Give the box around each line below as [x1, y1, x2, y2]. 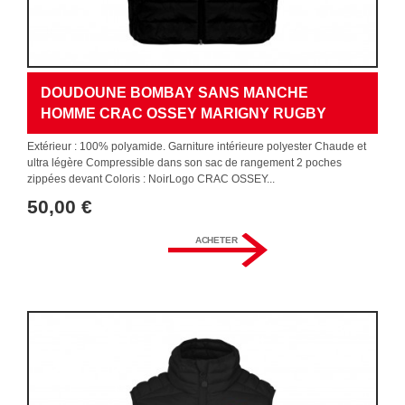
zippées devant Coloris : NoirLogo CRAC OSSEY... [27, 173, 275, 185]
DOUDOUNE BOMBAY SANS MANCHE [41, 85, 308, 101]
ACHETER [194, 234, 238, 246]
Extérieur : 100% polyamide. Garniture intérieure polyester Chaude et [27, 140, 366, 153]
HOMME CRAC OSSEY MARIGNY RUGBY [41, 106, 326, 122]
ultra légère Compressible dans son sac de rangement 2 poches [27, 156, 342, 169]
